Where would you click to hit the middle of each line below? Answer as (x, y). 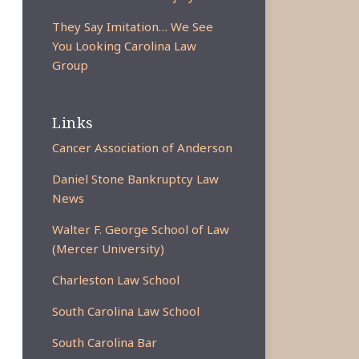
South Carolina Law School (126, 311)
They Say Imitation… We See (133, 26)
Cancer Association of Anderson (143, 147)
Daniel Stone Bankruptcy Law (136, 179)
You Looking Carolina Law (125, 46)
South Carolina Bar (105, 342)
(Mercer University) (109, 248)
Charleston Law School (116, 280)
